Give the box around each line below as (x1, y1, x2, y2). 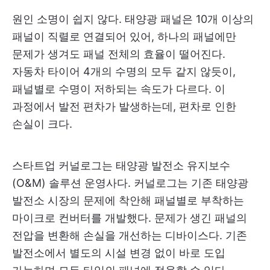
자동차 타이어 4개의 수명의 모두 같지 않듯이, (12, 65, 236, 78)
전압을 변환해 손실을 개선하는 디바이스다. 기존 (12, 229, 247, 242)
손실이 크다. (12, 118, 72, 131)
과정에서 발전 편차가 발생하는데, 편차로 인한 (12, 100, 236, 113)
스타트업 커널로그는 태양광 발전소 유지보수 (12, 159, 230, 172)
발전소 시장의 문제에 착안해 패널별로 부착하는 (12, 194, 244, 207)
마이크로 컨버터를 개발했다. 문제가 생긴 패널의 (12, 212, 247, 225)
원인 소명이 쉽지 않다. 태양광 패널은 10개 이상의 (12, 13, 254, 26)
